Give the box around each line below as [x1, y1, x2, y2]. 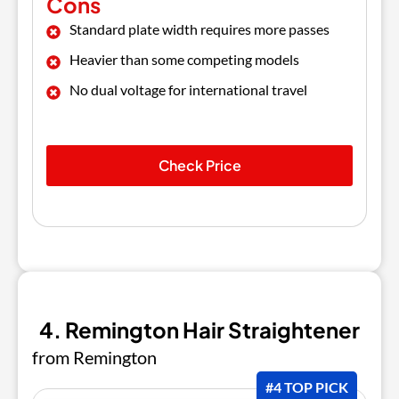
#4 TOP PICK [265, 378, 348, 395]
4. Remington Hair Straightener [39, 315, 360, 343]
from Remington [32, 346, 157, 368]
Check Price [158, 155, 241, 175]
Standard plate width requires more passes [69, 20, 330, 37]
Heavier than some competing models [69, 50, 299, 68]
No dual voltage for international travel [69, 80, 307, 98]
